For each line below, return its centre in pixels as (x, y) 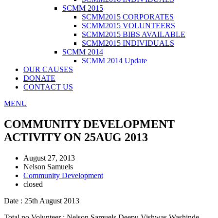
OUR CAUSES (48, 69)
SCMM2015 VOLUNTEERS (128, 26)
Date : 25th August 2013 (42, 200)
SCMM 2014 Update (114, 61)
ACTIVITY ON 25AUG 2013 (76, 137)
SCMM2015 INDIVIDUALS (128, 43)
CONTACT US (48, 87)
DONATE (39, 78)
